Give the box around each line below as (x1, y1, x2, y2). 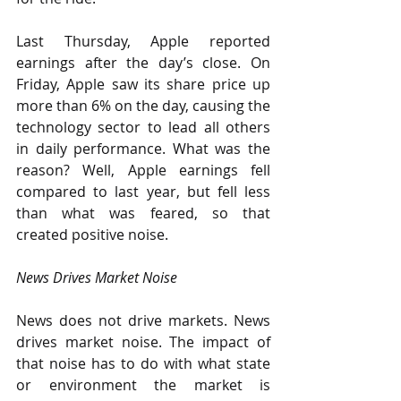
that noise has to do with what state (16, 354, 270, 373)
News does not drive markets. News (16, 311, 270, 330)
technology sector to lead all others (16, 117, 270, 137)
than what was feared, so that (16, 203, 270, 223)
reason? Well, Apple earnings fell (16, 160, 270, 180)
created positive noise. (16, 225, 168, 244)
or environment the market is (16, 375, 270, 395)
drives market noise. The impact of (16, 332, 270, 352)
